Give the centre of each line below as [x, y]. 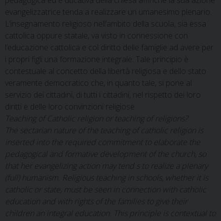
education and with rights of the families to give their [96, 201]
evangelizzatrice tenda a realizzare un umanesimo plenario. [108, 12]
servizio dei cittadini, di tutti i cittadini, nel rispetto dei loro [103, 95]
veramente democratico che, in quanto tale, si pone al [98, 83]
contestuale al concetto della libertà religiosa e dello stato [106, 71]
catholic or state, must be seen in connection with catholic [106, 189]
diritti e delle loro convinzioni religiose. [71, 107]
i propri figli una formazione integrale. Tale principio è [97, 59]
